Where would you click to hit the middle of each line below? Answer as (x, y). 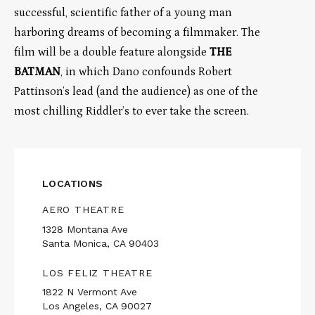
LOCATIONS (73, 184)
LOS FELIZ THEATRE (97, 272)
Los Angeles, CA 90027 (97, 306)
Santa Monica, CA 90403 (101, 243)
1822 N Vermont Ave (90, 291)
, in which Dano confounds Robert (146, 71)
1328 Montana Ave (85, 229)
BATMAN (37, 71)
